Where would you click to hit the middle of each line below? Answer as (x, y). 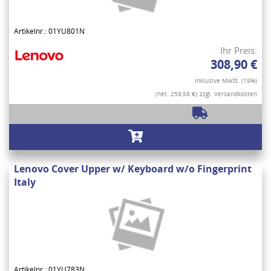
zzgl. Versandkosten (228, 94)
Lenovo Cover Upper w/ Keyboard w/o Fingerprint (133, 169)
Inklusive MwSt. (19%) (226, 81)
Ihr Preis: (239, 51)
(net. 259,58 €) (176, 94)
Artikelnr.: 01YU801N (49, 31)
